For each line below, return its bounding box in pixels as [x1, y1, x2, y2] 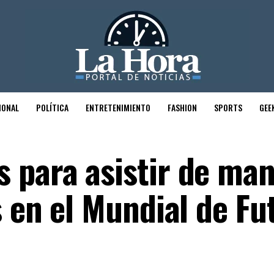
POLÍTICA [36, 101, 68, 114]
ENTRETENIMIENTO [86, 101, 150, 114]
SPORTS [214, 101, 242, 114]
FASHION [168, 101, 197, 114]
